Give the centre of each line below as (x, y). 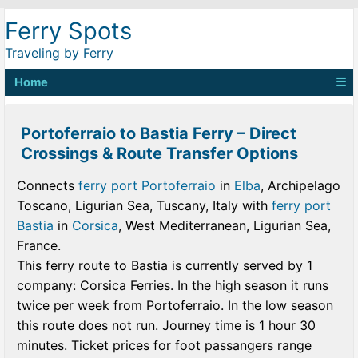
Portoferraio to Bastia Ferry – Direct (159, 133)
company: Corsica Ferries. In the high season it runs (173, 285)
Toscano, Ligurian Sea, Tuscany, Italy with (144, 205)
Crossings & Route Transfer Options (159, 153)
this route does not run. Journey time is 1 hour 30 (166, 325)
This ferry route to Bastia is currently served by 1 (165, 265)
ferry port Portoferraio (147, 185)
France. (39, 245)
